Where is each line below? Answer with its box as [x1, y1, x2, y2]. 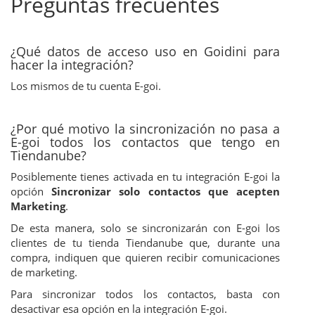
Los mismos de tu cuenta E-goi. [11, 79, 161, 94]
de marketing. [11, 265, 77, 280]
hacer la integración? [11, 56, 134, 74]
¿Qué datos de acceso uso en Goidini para [11, 43, 280, 60]
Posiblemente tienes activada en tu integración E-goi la [11, 169, 280, 184]
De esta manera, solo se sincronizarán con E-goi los [11, 221, 280, 236]
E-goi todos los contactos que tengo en [11, 134, 280, 151]
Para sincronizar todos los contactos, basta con [11, 287, 280, 302]
